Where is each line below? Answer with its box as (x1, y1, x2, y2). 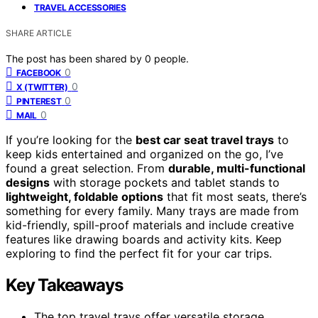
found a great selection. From (6, 160, 168, 175)
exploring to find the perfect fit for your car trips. (6, 246, 272, 261)
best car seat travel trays (136, 132, 274, 147)
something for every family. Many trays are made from (6, 203, 299, 218)
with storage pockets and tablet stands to (50, 175, 280, 190)
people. (154, 52, 189, 65)
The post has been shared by (6, 52, 145, 65)
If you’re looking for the (6, 132, 136, 147)
